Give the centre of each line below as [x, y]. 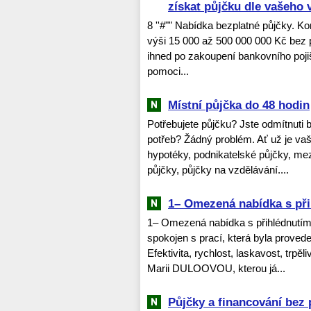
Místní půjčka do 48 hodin [239, 104]
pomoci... [168, 71]
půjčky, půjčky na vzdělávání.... [218, 169]
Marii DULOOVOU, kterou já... [216, 268]
